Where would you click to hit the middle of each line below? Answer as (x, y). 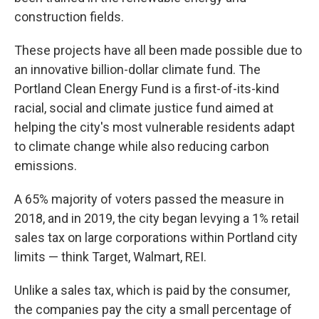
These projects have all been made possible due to (158, 51)
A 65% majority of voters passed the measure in (149, 199)
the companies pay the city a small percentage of (153, 310)
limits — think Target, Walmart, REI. (110, 257)
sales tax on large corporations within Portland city (156, 238)
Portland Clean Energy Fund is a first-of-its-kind (147, 89)
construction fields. (69, 17)
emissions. (46, 166)
